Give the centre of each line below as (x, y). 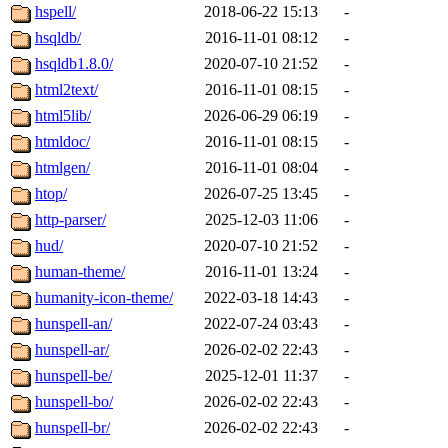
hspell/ (55, 12)
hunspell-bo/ (74, 402)
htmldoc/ (62, 142)
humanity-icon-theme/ (104, 298)
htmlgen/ (62, 168)
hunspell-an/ (73, 324)
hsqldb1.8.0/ (74, 64)
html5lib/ (63, 116)
